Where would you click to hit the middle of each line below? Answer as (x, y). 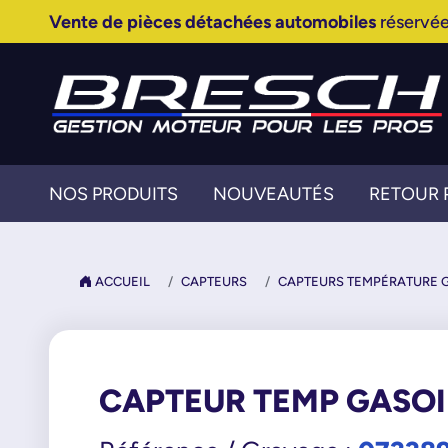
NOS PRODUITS (113, 193)
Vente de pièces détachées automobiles (212, 21)
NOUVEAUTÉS (273, 193)
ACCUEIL (120, 281)
